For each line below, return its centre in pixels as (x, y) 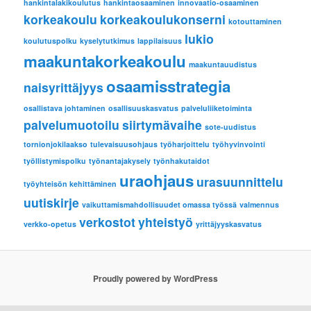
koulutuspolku (51, 41)
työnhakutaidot (182, 161)
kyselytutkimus (108, 41)
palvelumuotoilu (72, 125)
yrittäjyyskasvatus (229, 224)
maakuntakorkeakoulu (105, 61)
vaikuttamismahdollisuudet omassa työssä (160, 204)
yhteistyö (166, 222)
